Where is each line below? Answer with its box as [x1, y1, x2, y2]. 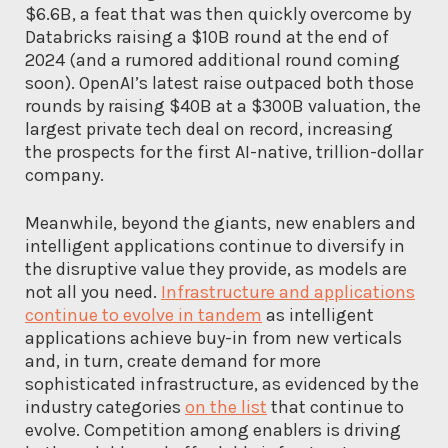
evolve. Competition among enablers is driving [25, 418, 401, 441]
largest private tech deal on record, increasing [25, 117, 393, 140]
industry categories [25, 395, 185, 418]
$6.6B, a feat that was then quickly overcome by [25, 2, 411, 25]
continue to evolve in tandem [25, 303, 262, 326]
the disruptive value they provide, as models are [25, 257, 407, 280]
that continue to [267, 395, 404, 418]
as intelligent [262, 303, 374, 326]
